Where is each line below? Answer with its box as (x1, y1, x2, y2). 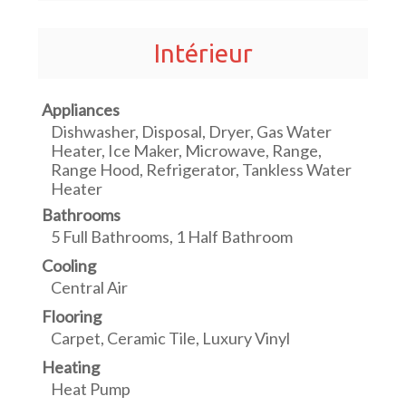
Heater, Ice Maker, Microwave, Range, (51, 140, 323, 161)
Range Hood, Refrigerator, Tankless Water (51, 159, 353, 180)
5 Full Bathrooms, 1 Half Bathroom (51, 227, 294, 247)
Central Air (51, 277, 129, 298)
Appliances (42, 100, 121, 121)
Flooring (42, 306, 102, 327)
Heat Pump (51, 379, 131, 400)
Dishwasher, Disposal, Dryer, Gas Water (51, 121, 333, 142)
